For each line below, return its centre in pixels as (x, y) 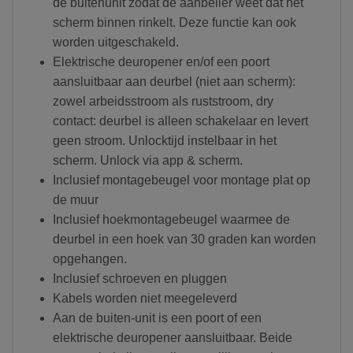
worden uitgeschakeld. (115, 42)
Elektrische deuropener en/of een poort (161, 61)
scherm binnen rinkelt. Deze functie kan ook (174, 22)
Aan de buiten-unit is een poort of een (157, 318)
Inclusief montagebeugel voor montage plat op (181, 180)
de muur (75, 199)
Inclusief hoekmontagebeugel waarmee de (171, 219)
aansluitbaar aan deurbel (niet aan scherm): (174, 81)
